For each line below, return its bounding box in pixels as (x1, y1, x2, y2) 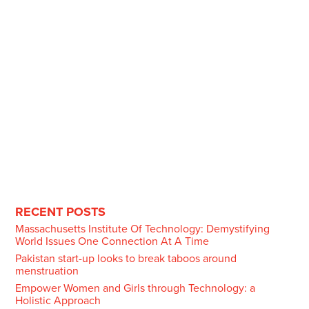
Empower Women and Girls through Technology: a (14, 281, 255, 295)
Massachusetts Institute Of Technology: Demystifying (14, 222, 270, 236)
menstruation (14, 264, 79, 278)
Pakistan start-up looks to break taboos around (14, 252, 237, 266)
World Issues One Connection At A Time (14, 235, 209, 248)
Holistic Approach (14, 294, 101, 308)
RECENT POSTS (14, 204, 106, 219)
